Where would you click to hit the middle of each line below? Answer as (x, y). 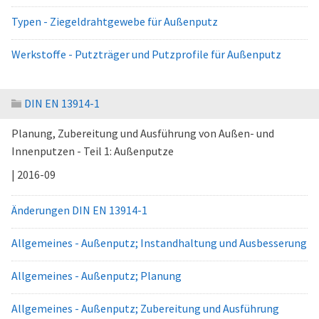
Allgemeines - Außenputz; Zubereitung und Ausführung (145, 308)
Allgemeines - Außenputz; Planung (96, 276)
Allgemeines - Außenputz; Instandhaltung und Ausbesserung (159, 243)
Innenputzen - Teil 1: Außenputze (93, 151)
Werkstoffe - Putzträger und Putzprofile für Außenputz (146, 54)
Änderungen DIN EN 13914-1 (79, 210)
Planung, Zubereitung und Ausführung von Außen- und (143, 133)
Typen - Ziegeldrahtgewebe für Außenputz (115, 21)
